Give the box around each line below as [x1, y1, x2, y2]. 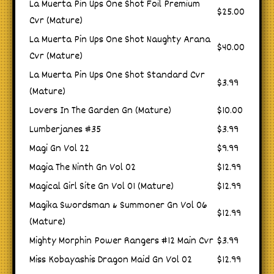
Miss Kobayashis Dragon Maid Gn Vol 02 [29, 253, 192, 268]
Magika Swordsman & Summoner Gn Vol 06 [29, 198, 207, 214]
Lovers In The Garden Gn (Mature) [29, 103, 171, 119]
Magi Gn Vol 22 [29, 141, 89, 157]
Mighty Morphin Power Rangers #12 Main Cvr [29, 234, 213, 250]
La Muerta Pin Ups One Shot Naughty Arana [29, 32, 210, 48]
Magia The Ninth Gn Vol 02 [29, 160, 136, 176]
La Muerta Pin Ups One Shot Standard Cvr [29, 68, 205, 84]
